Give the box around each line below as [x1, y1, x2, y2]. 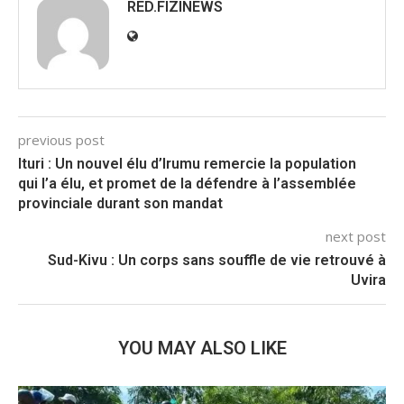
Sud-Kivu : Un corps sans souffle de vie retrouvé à [48, 252, 386, 270]
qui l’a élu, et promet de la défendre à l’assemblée [18, 175, 356, 193]
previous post [18, 131, 105, 150]
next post [326, 227, 386, 246]
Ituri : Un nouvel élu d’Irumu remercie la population [18, 155, 356, 173]
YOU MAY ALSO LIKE [117, 337, 287, 360]
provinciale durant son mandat [18, 195, 223, 213]
